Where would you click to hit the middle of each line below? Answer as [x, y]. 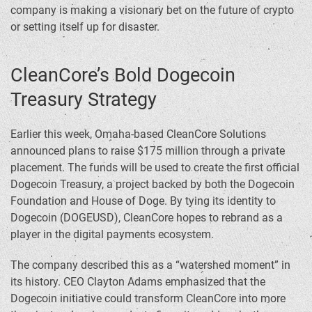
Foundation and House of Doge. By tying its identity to [143, 201]
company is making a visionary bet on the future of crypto [152, 10]
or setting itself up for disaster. [85, 27]
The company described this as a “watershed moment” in [150, 265]
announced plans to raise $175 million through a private [148, 151]
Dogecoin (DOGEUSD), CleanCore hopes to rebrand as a [147, 218]
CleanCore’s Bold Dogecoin [123, 76]
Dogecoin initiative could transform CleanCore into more [148, 299]
